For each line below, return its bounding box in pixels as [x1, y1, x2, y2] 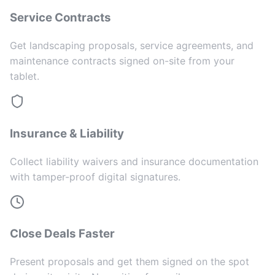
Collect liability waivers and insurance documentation [10, 155, 258, 168]
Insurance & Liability [10, 126, 124, 141]
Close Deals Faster [10, 227, 115, 241]
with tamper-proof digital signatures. [10, 170, 180, 183]
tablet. [10, 70, 39, 83]
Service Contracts [10, 10, 111, 25]
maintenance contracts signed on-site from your [10, 55, 234, 68]
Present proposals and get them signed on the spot [10, 255, 249, 268]
